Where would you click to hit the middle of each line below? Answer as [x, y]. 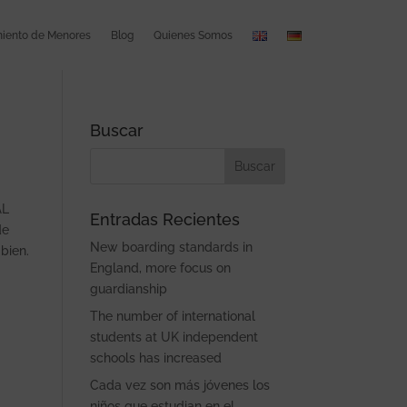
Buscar [116, 130]
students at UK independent [174, 337]
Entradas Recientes [164, 219]
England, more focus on [160, 268]
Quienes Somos [193, 35]
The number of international [172, 316]
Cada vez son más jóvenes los [179, 385]
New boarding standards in [171, 247]
